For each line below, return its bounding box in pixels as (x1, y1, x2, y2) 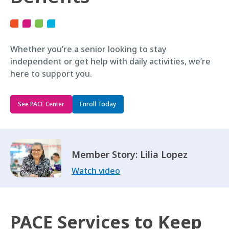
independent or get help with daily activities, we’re (10, 55, 211, 67)
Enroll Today (80, 99, 116, 108)
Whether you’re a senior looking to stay (10, 43, 166, 55)
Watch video (72, 165, 120, 177)
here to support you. (10, 67, 92, 79)
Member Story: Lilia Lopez (72, 148, 188, 161)
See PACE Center (18, 99, 64, 108)
